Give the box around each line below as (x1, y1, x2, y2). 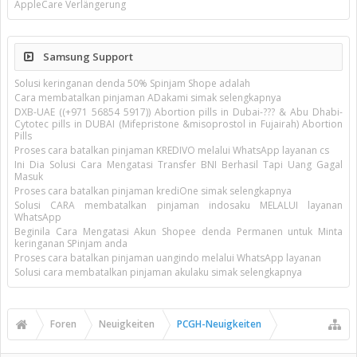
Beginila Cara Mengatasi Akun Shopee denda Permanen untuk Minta (14, 225, 343, 238)
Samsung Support (41, 49, 133, 64)
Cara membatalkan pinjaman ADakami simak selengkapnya (14, 91, 281, 104)
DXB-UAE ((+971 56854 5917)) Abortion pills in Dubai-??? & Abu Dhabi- (14, 105, 343, 119)
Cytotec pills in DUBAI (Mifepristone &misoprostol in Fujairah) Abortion (14, 117, 343, 131)
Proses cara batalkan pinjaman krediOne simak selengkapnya (14, 184, 292, 198)
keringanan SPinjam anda (14, 237, 127, 250)
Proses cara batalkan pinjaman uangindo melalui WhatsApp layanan (14, 251, 321, 265)
